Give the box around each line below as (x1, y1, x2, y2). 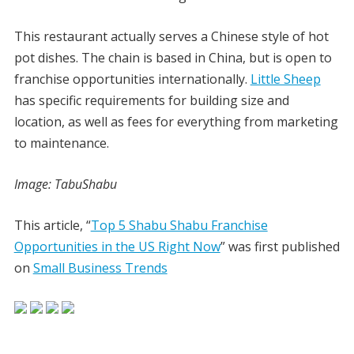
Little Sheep (250, 70, 321, 88)
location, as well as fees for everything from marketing (13, 113, 338, 130)
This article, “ (13, 217, 91, 234)
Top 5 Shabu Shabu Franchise (90, 217, 268, 234)
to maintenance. (13, 134, 109, 152)
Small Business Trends (32, 259, 168, 277)
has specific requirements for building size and (13, 92, 289, 109)
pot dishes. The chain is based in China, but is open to (13, 49, 332, 66)
